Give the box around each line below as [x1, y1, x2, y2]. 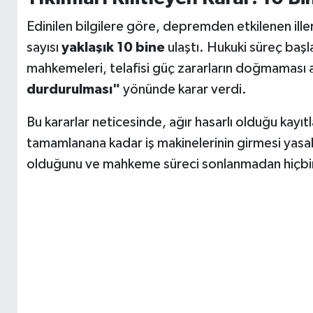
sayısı [26, 41, 61, 55]
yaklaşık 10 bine [61, 41, 165, 55]
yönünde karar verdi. [119, 82, 247, 97]
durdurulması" [26, 82, 120, 97]
